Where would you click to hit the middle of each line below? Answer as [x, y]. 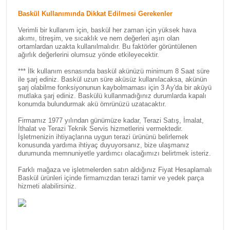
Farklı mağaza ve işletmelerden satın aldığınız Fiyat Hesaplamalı [115, 170]
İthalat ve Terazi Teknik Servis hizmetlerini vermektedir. [100, 129]
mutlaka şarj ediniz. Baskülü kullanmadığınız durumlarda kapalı [112, 96]
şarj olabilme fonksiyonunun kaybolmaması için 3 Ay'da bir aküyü [115, 88]
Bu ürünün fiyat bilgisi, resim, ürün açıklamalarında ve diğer [113, 223]
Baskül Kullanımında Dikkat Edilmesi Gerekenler [95, 14]
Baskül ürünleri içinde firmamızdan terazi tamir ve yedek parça [111, 178]
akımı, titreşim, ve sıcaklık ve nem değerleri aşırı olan [99, 38]
